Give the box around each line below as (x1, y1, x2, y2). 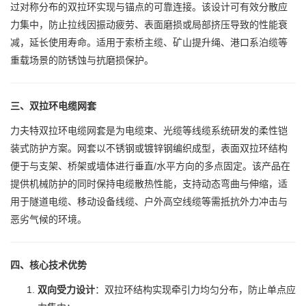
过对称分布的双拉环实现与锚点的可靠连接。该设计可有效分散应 (10, 1, 288, 13)
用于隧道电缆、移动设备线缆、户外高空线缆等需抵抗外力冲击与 (10, 196, 288, 208)
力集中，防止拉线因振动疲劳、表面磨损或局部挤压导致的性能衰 (10, 19, 288, 31)
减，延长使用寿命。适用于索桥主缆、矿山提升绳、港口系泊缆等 (10, 37, 288, 48)
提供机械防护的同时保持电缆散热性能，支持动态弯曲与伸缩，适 (10, 178, 288, 190)
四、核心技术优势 (10, 260, 87, 271)
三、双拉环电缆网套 (10, 100, 96, 112)
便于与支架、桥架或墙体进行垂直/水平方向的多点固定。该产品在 (10, 161, 290, 172)
